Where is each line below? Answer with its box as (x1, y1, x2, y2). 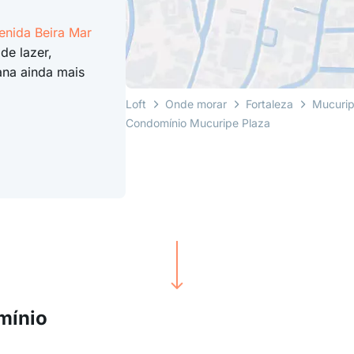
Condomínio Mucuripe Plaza (126, 115, 271, 130)
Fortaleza (246, 96, 294, 111)
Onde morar (165, 96, 228, 111)
